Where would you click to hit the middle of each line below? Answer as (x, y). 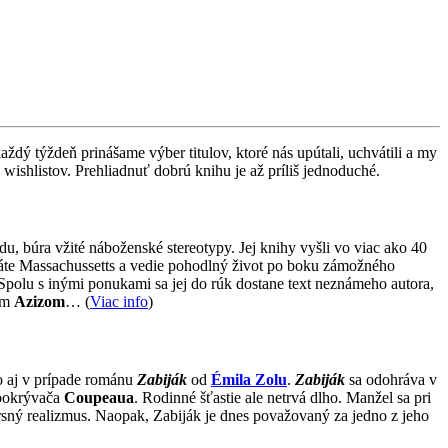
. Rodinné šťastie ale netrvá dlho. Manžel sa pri (282, 397)
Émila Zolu (249, 379)
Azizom (39, 302)
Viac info (119, 302)
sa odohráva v (391, 379)
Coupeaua (99, 397)
